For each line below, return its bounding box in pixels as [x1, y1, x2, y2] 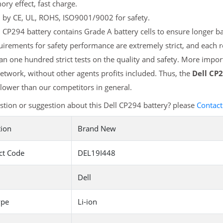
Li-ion [77, 197, 97, 207]
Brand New [77, 123, 116, 134]
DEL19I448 [77, 148, 115, 158]
